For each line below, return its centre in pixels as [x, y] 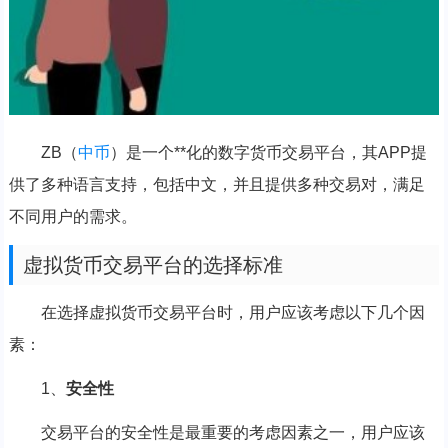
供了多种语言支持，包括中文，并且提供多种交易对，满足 [216, 185]
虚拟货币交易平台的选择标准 [152, 265]
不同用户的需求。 [72, 217]
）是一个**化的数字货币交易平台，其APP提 [268, 153]
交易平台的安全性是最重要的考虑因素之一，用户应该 [232, 433]
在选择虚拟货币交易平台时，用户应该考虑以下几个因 [232, 313]
